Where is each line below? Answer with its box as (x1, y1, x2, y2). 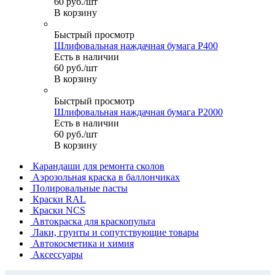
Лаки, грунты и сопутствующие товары (33, 227, 199, 238)
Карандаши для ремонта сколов (33, 160, 165, 171)
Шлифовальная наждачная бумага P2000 (54, 106, 223, 117)
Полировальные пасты (33, 182, 128, 193)
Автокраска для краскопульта (33, 215, 155, 227)
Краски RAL (33, 193, 86, 204)
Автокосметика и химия (33, 238, 134, 249)
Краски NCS (33, 204, 85, 215)
